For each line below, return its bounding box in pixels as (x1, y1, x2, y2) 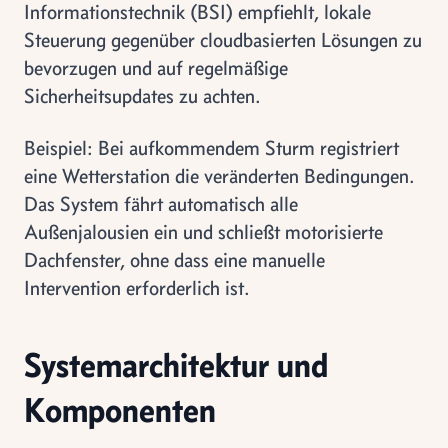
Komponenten (24, 388, 216, 431)
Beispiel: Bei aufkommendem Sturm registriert (24, 135, 399, 160)
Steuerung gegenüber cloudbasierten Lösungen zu (24, 27, 422, 52)
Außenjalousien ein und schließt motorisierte (24, 219, 383, 244)
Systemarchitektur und (24, 343, 328, 386)
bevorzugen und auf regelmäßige (24, 55, 288, 80)
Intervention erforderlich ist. (24, 275, 250, 300)
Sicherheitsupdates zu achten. (24, 83, 261, 108)
